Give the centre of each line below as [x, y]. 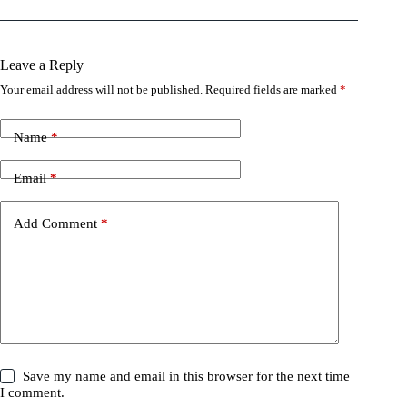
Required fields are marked [273, 90]
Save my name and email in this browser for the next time [187, 377]
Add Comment [55, 223]
